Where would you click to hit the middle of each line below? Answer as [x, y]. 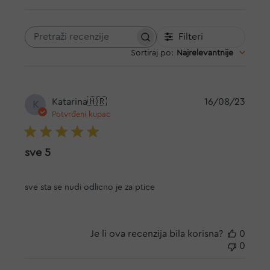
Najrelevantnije [205, 53]
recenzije [110, 54]
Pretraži [107, 42]
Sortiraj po [151, 53]
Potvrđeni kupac [81, 114]
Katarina [70, 102]
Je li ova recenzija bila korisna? [156, 234]
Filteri [191, 37]
